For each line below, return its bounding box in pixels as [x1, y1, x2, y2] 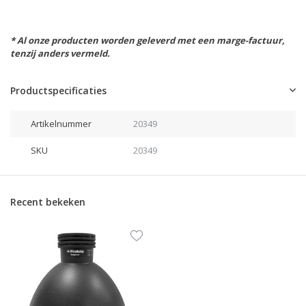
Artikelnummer [31, 117, 92, 130]
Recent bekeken [10, 195, 85, 208]
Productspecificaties [10, 84, 107, 97]
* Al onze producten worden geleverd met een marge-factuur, [10, 34, 285, 46]
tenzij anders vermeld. [10, 47, 110, 59]
